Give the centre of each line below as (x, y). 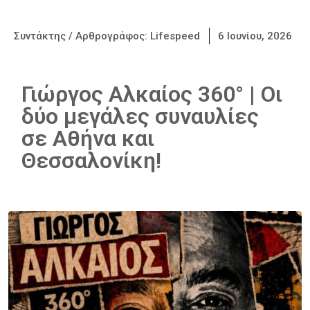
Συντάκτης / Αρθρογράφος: (82, 36)
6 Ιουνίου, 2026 (255, 36)
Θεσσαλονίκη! (91, 161)
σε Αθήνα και (88, 138)
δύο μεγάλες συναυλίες (140, 116)
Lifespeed (175, 36)
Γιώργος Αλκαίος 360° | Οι (152, 94)
